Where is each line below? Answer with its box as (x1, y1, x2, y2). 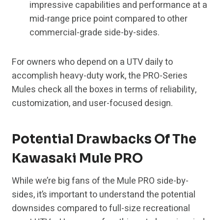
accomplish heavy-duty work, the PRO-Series (12, 69, 188, 83)
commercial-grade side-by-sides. (29, 26, 160, 40)
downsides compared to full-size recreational (12, 202, 190, 216)
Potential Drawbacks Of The (12, 131, 196, 148)
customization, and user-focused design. (12, 97, 173, 110)
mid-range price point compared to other (29, 12, 188, 26)
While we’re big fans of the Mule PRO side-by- (12, 174, 189, 188)
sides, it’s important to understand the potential (12, 188, 195, 202)
